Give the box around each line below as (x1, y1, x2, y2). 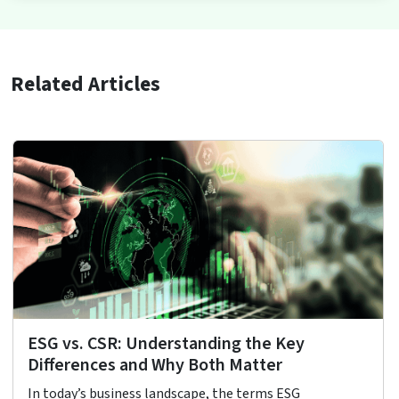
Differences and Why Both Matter (28, 352, 282, 378)
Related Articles (11, 69, 160, 99)
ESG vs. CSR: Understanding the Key (28, 330, 305, 356)
